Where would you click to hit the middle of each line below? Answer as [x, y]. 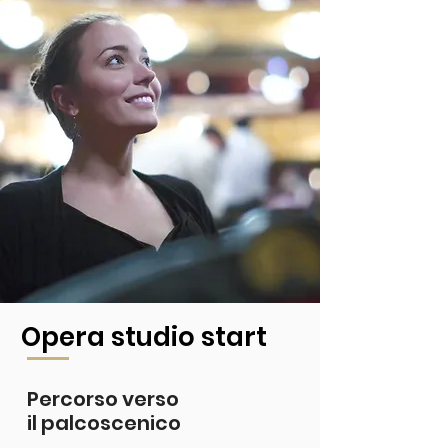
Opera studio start [147, 337]
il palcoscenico [104, 423]
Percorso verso [103, 399]
